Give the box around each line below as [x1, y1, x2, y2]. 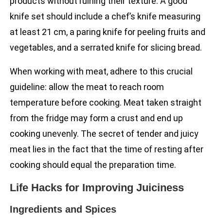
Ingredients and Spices [10, 204, 116, 215]
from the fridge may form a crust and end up [10, 113, 183, 124]
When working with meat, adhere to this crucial [10, 66, 193, 77]
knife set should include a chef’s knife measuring [10, 11, 200, 22]
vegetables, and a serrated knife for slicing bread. [10, 42, 202, 53]
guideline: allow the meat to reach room [10, 82, 164, 92]
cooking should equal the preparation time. [10, 160, 176, 170]
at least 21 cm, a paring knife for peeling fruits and [10, 27, 205, 37]
